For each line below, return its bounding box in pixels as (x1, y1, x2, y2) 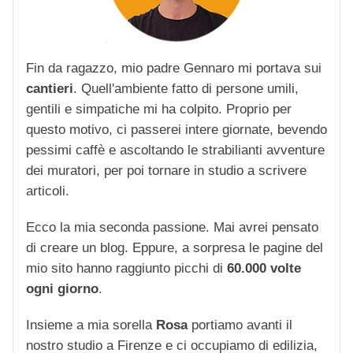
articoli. (26, 183, 69, 199)
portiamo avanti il (188, 317, 292, 333)
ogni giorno (26, 281, 98, 296)
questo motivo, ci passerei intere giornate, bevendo (26, 121, 327, 137)
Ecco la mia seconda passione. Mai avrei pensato (26, 219, 318, 235)
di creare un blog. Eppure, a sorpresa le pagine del (26, 240, 323, 255)
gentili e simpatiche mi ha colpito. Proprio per (26, 101, 292, 117)
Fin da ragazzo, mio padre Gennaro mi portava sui (26, 60, 321, 76)
